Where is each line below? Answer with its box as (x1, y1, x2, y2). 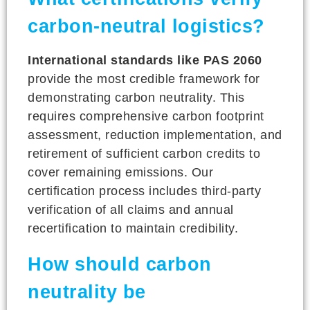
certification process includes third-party (28, 183, 261, 198)
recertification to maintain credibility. (28, 221, 238, 235)
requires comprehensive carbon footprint (28, 109, 264, 123)
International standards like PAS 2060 (28, 53, 262, 67)
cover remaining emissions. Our (28, 165, 213, 179)
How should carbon (28, 253, 212, 275)
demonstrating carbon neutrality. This (28, 90, 245, 104)
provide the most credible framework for (28, 71, 260, 86)
